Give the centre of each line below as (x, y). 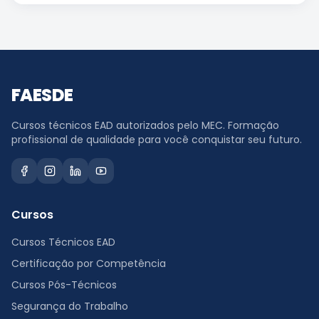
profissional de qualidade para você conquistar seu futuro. (157, 140)
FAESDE (42, 95)
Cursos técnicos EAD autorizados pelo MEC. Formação (145, 125)
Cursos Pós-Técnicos (64, 285)
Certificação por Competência (89, 263)
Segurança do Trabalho (70, 306)
